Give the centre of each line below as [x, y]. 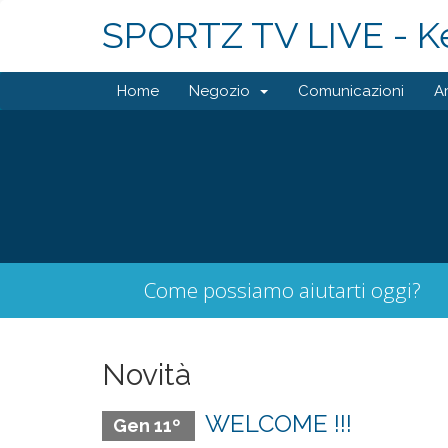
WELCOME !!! [278, 423]
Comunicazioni [351, 91]
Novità [146, 374]
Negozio [223, 91]
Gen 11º [148, 425]
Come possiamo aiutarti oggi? [282, 290]
